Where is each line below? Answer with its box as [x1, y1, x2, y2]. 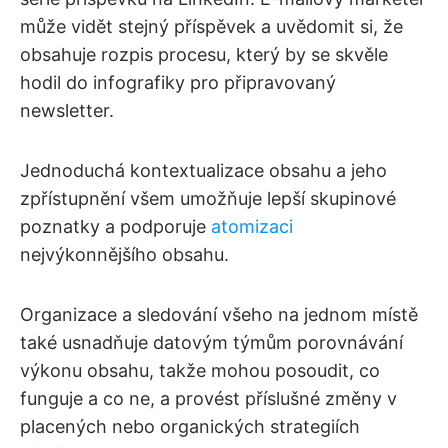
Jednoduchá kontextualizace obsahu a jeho [20, 160, 387, 182]
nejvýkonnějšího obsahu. [20, 244, 229, 266]
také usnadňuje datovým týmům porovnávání [20, 332, 403, 354]
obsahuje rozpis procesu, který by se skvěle [20, 44, 388, 66]
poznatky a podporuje [20, 216, 211, 238]
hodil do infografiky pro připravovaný [20, 72, 336, 94]
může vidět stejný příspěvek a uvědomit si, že [20, 16, 403, 38]
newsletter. [20, 100, 114, 122]
